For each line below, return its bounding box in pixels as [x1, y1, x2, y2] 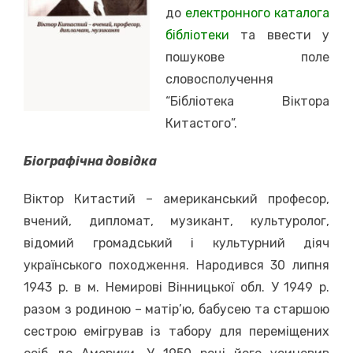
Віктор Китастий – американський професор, [24, 191, 329, 206]
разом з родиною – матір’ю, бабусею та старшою [24, 302, 329, 317]
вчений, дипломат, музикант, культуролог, [24, 214, 329, 229]
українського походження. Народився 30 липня [24, 258, 329, 273]
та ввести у [240, 28, 330, 43]
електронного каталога [185, 6, 329, 20]
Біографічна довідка [24, 154, 157, 169]
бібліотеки [165, 28, 229, 43]
